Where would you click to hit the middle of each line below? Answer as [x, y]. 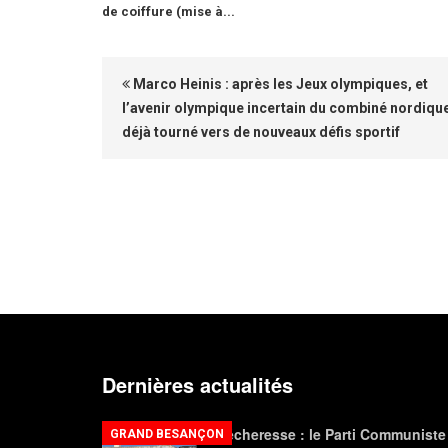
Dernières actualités [197, 384]
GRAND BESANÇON [167, 434]
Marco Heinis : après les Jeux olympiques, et [279, 84]
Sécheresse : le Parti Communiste [331, 434]
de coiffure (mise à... [168, 11]
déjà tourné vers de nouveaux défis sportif [261, 132]
